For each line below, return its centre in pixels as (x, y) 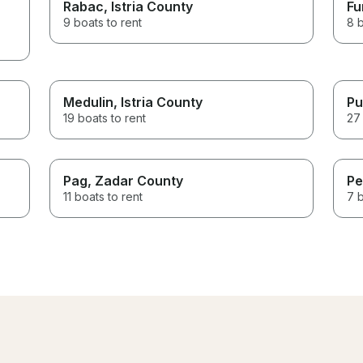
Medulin (89, 102)
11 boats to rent (103, 196)
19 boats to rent (105, 117)
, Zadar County (136, 180)
